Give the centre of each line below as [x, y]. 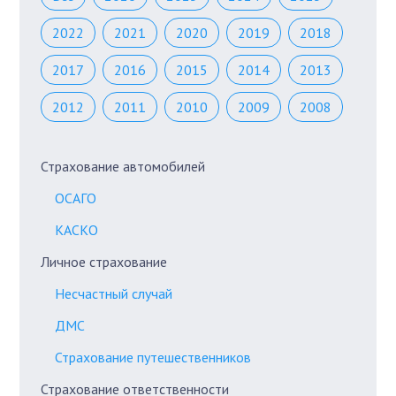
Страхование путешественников [153, 358]
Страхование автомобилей [123, 167]
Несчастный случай [114, 294]
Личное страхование [104, 262]
